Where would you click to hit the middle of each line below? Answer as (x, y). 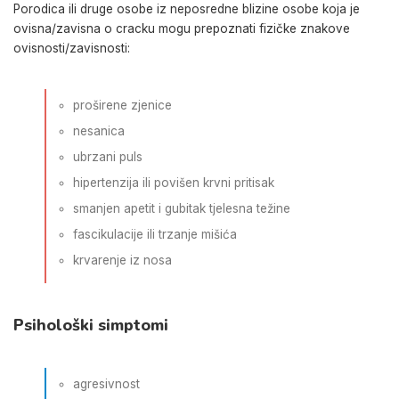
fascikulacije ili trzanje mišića (155, 234)
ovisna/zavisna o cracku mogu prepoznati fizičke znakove (182, 28)
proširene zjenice (122, 105)
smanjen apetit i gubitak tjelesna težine (182, 208)
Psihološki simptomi (91, 325)
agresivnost (106, 384)
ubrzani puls (108, 157)
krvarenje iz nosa (122, 260)
